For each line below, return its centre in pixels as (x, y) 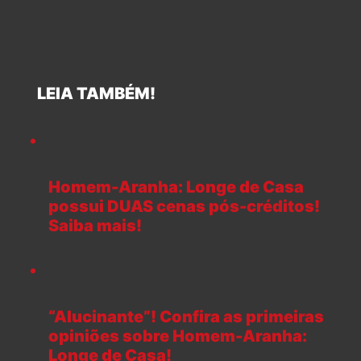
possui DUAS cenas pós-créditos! (184, 207)
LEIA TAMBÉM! (90, 94)
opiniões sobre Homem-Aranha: (178, 336)
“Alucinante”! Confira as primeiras (186, 317)
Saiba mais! (95, 226)
